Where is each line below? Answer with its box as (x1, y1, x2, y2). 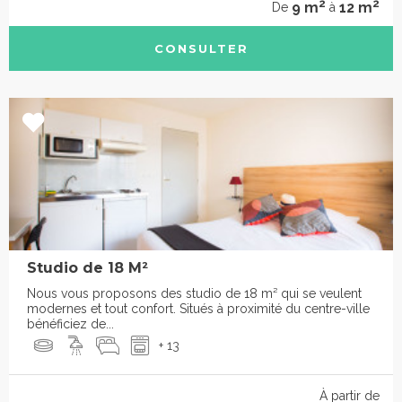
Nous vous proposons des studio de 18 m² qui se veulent (27, 285, 362, 301)
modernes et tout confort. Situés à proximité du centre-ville (27, 301, 370, 316)
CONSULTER (153, 40, 249, 56)
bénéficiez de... (27, 316, 114, 331)
